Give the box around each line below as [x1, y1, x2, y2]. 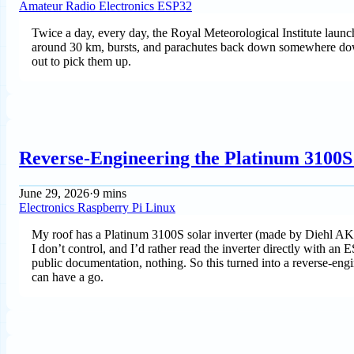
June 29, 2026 [19, 186, 89, 200]
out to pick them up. [32, 55, 131, 69]
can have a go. [32, 269, 104, 284]
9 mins [93, 186, 126, 200]
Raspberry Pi [77, 200, 145, 214]
